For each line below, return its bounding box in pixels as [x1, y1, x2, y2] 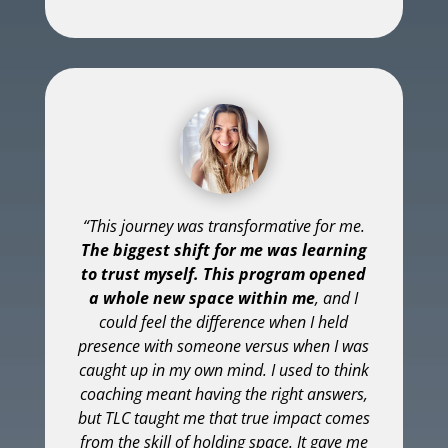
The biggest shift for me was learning [80, 238, 367, 261]
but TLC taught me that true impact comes [77, 406, 370, 429]
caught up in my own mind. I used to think [78, 358, 369, 381]
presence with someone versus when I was [78, 334, 370, 357]
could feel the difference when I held [99, 310, 349, 333]
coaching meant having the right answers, [79, 382, 368, 405]
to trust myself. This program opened [81, 262, 367, 285]
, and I [315, 286, 359, 309]
